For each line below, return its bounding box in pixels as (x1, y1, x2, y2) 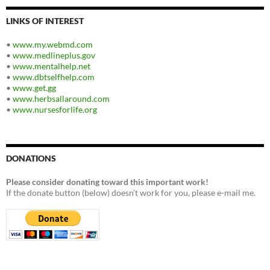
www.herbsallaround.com (13, 93, 110, 104)
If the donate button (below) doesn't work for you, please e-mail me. (6, 187, 256, 198)
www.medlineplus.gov (13, 50, 95, 61)
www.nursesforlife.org (13, 104, 97, 115)
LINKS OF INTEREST (6, 16, 84, 27)
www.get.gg (13, 83, 56, 93)
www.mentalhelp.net (13, 61, 90, 72)
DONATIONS (6, 153, 56, 164)
